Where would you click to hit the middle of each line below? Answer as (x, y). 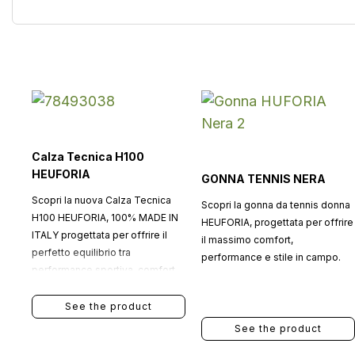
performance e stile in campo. (271, 257)
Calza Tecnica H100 (88, 157)
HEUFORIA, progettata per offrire (277, 222)
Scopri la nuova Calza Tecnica (101, 200)
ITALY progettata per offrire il (99, 235)
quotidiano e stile (72, 287)
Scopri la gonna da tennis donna (275, 205)
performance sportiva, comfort (103, 270)
